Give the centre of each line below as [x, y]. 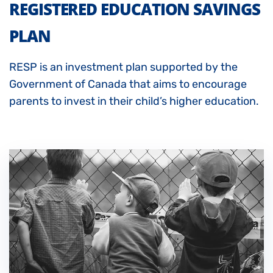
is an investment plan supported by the [137, 67]
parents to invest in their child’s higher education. [134, 101]
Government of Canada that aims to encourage [128, 84]
